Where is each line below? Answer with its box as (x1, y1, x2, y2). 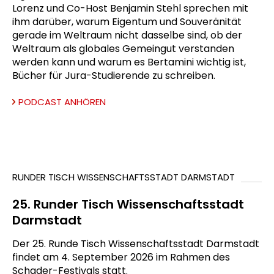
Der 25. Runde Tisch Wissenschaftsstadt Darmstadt (12, 237, 259, 251)
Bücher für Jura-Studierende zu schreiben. (12, 68, 215, 83)
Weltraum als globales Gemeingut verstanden (12, 42, 234, 56)
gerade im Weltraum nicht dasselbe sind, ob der (12, 28, 242, 42)
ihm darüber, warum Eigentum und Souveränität (12, 15, 242, 29)
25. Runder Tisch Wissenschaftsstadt (12, 196, 244, 213)
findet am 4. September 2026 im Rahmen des (12, 250, 230, 264)
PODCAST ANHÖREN (18, 95, 106, 108)
